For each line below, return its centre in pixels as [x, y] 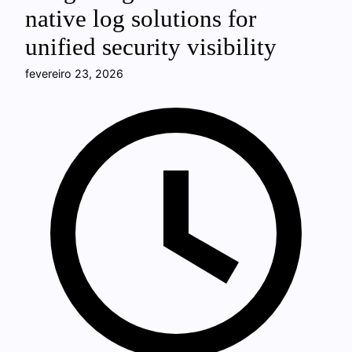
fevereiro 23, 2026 [74, 73]
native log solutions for [141, 19]
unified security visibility [151, 47]
